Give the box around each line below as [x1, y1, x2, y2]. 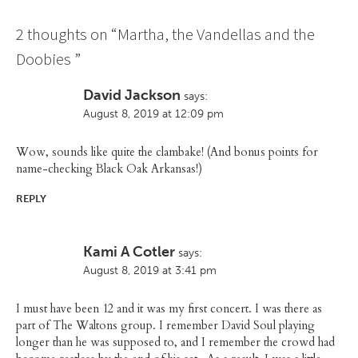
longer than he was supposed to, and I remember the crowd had [16, 335, 335, 351]
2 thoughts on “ [16, 24, 117, 46]
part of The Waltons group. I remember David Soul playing [16, 318, 315, 334]
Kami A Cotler [83, 243, 175, 261]
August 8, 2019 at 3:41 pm [83, 263, 217, 278]
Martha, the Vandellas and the [117, 24, 315, 46]
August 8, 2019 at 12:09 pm [83, 106, 224, 121]
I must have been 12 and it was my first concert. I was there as [16, 301, 322, 317]
